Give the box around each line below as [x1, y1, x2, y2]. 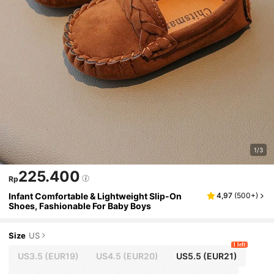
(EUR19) [42, 250, 79, 261]
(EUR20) [121, 250, 159, 261]
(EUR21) [201, 250, 237, 261]
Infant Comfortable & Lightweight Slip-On [9, 191, 182, 202]
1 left [233, 242, 246, 248]
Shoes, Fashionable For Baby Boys [9, 201, 152, 212]
